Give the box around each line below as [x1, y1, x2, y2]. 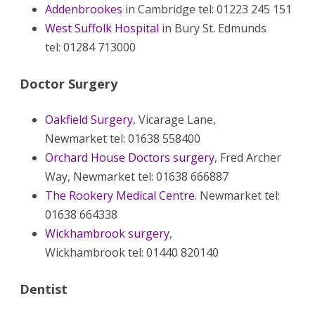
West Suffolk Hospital [45, 20, 159, 36]
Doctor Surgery [20, 75, 117, 92]
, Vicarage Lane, [133, 111, 216, 127]
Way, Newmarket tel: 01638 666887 [45, 168, 229, 184]
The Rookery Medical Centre [45, 187, 195, 203]
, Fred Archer [214, 149, 281, 165]
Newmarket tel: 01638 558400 [45, 130, 200, 146]
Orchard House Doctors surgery [45, 149, 214, 165]
